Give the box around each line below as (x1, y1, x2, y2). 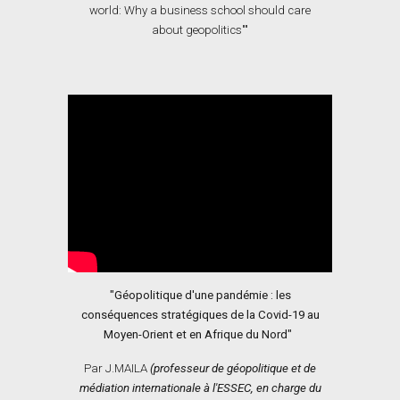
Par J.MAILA (84, 362, 150, 376)
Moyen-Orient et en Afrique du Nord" (103, 328, 295, 342)
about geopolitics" (152, 23, 245, 37)
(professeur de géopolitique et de (150, 362, 316, 376)
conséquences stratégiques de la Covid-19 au (80, 308, 320, 322)
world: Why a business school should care (89, 4, 311, 18)
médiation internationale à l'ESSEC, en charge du (79, 381, 321, 396)
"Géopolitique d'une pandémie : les (109, 288, 291, 303)
